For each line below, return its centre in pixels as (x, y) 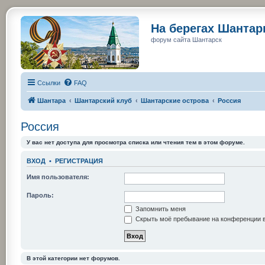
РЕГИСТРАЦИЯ (79, 161)
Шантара (51, 101)
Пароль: (40, 195)
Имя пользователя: (58, 177)
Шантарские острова (175, 101)
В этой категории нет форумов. (73, 258)
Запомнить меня (160, 209)
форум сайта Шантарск (186, 40)
